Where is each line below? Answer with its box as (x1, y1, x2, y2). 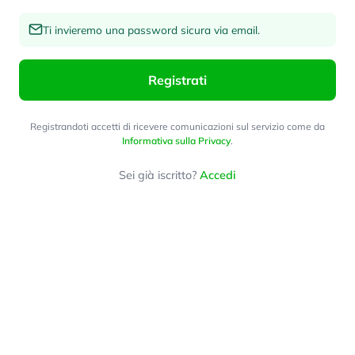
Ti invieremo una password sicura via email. (43, 22, 260, 36)
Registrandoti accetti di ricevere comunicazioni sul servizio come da (30, 120, 325, 132)
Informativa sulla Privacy (122, 134, 231, 147)
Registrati (148, 71, 207, 88)
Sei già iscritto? (119, 167, 200, 182)
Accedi (200, 167, 236, 182)
